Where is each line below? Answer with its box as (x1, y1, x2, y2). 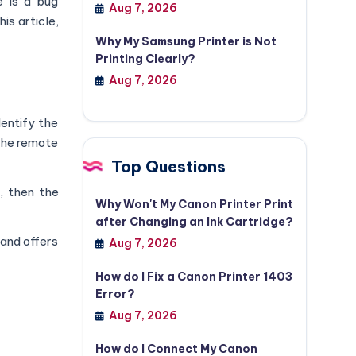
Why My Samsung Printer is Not (95, 34, 277, 48)
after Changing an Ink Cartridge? (95, 215, 293, 229)
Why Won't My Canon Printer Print (95, 197, 293, 211)
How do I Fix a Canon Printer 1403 (95, 269, 292, 284)
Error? (95, 287, 135, 301)
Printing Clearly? (95, 52, 195, 66)
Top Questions (110, 157, 226, 176)
